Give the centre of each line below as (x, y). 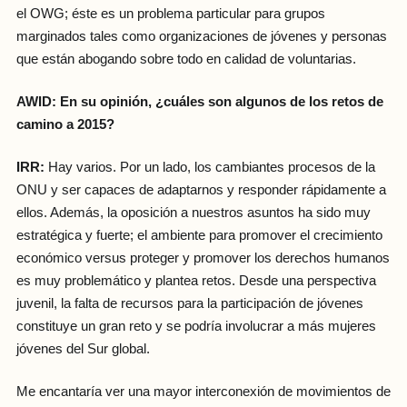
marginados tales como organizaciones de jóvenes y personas (201, 36)
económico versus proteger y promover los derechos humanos (203, 258)
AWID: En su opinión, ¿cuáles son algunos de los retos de (199, 101)
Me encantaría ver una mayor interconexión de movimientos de (203, 392)
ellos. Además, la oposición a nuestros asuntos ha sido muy (193, 212)
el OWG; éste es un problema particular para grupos (170, 13)
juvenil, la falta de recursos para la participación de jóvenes (189, 303)
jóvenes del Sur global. (83, 348)
